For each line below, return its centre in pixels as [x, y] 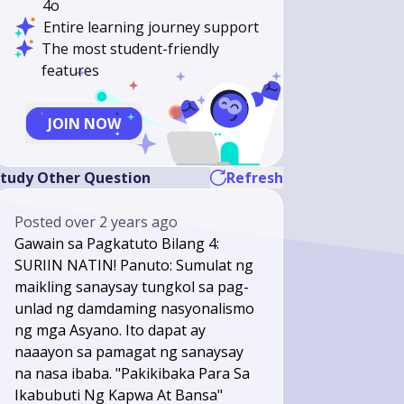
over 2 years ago [122, 222]
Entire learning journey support [151, 27]
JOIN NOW [84, 124]
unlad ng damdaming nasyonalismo [135, 308]
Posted [40, 222]
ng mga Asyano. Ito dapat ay [110, 330]
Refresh [254, 178]
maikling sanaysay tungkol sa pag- [132, 287]
